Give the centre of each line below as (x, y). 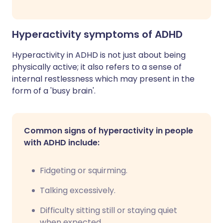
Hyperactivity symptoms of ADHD (97, 34)
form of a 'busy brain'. (54, 91)
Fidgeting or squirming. (84, 170)
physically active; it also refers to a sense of (97, 67)
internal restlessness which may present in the (103, 79)
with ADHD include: (62, 143)
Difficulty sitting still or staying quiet (109, 210)
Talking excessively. (78, 190)
